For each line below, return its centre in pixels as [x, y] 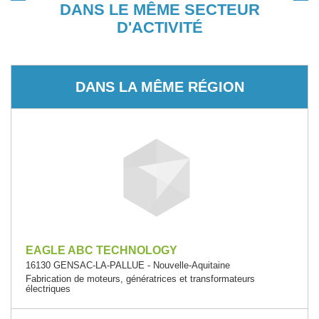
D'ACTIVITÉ [159, 27]
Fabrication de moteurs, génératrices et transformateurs [140, 279]
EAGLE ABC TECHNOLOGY [101, 250]
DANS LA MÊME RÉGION [159, 87]
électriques [48, 289]
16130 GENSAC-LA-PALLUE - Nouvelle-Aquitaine [128, 265]
